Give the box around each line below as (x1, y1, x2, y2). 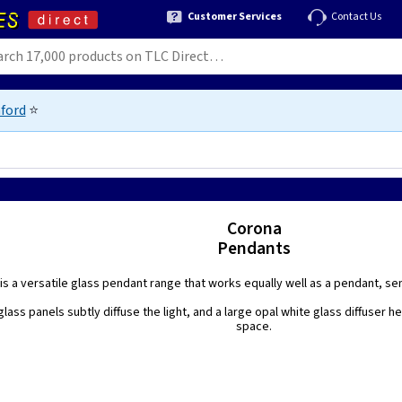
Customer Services (188, 8, 282, 24)
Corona (226, 216, 282, 241)
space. (236, 318, 273, 336)
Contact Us (331, 8, 381, 24)
